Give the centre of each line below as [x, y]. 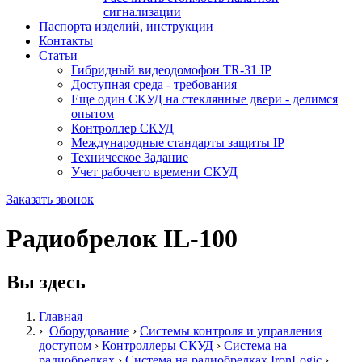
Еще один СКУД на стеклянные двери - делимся [204, 99]
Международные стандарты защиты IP [178, 143]
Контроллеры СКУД [158, 345]
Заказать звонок [50, 199]
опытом [93, 114]
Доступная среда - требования [154, 84]
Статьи [58, 55]
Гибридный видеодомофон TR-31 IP [171, 70]
